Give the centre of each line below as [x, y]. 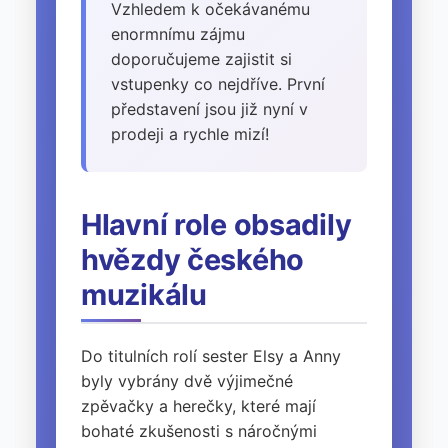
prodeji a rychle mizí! [190, 134]
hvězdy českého [192, 260]
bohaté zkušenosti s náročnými [199, 431]
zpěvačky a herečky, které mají [198, 406]
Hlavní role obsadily [216, 225]
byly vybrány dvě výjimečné [187, 381]
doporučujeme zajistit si [201, 59]
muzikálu [144, 295]
